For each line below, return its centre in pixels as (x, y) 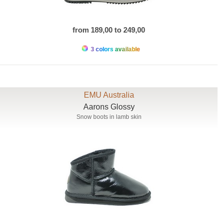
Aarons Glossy (109, 107)
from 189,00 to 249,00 (109, 30)
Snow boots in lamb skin (109, 117)
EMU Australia (109, 95)
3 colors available (114, 49)
